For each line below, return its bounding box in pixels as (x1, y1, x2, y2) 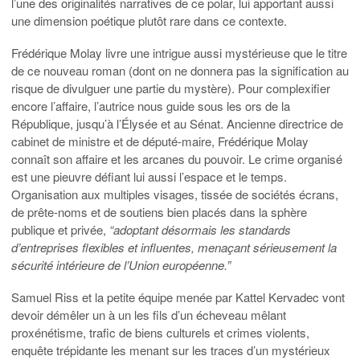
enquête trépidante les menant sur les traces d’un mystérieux (11, 341, 330, 358)
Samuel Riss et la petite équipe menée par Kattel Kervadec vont (11, 288, 345, 305)
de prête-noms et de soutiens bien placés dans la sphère (11, 202, 307, 220)
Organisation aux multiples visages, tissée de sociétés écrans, (11, 185, 338, 202)
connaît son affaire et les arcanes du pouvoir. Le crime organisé (11, 149, 342, 167)
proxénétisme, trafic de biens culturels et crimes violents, (11, 323, 309, 341)
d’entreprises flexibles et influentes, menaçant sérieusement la (11, 238, 337, 256)
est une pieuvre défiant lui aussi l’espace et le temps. (11, 167, 287, 185)
